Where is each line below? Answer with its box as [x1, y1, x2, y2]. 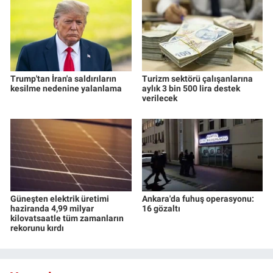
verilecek [141, 93, 177, 104]
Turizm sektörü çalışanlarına [141, 74, 253, 84]
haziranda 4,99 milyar [10, 204, 94, 214]
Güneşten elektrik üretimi [10, 194, 109, 204]
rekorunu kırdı [10, 223, 64, 233]
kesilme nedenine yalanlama [10, 83, 122, 94]
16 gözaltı [141, 204, 180, 214]
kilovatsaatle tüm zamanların [10, 213, 124, 224]
